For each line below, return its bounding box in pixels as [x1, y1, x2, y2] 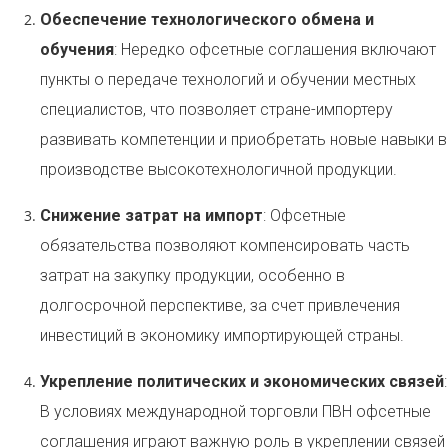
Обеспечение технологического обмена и [40, 9, 374, 29]
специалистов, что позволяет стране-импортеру [40, 99, 393, 119]
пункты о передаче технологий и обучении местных [40, 69, 416, 89]
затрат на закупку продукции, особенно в [40, 265, 345, 285]
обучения [40, 39, 114, 59]
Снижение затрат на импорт [40, 205, 263, 225]
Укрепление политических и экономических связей [40, 371, 444, 391]
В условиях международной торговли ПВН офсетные [40, 401, 431, 421]
